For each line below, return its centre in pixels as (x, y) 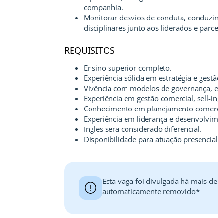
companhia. (103, 7)
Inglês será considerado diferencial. (143, 129)
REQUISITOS (90, 50)
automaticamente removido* (151, 191)
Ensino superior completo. (128, 68)
